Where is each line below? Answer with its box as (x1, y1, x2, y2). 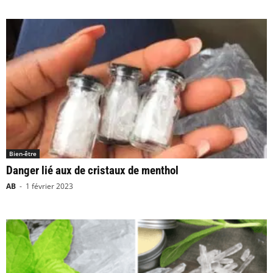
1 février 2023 (26, 180, 73, 191)
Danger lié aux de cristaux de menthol (6, 163, 179, 177)
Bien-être (9, 149, 37, 158)
